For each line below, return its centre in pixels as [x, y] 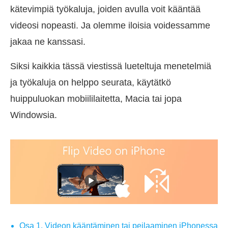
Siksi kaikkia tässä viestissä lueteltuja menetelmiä [111, 66]
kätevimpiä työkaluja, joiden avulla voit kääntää [105, 9]
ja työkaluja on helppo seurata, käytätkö [91, 82]
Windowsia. [34, 115]
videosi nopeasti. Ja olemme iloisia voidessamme [110, 25]
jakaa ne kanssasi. [48, 41]
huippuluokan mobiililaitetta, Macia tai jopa [96, 98]
